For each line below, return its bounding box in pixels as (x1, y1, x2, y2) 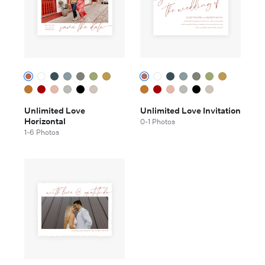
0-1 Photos (140, 117, 175, 127)
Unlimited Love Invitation (140, 105, 241, 117)
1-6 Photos (24, 127, 59, 138)
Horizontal (24, 116, 66, 127)
